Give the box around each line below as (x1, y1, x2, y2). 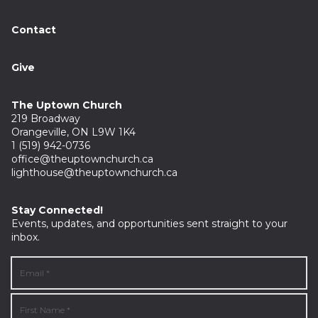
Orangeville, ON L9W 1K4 (11, 126, 136, 138)
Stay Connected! (11, 204, 103, 216)
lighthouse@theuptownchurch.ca (11, 166, 177, 179)
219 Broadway (11, 112, 83, 125)
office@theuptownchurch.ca (11, 153, 153, 165)
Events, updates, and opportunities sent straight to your (11, 217, 287, 230)
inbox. (11, 231, 40, 243)
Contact (11, 23, 56, 36)
